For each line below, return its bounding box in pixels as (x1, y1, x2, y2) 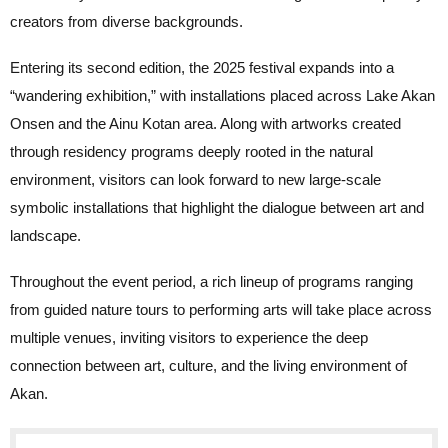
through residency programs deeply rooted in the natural (10, 142, 373, 160)
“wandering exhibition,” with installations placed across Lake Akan (10, 86, 435, 104)
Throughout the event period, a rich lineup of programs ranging (10, 272, 413, 290)
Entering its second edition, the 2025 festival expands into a (10, 58, 394, 76)
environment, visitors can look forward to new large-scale (10, 170, 381, 188)
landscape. (10, 226, 81, 244)
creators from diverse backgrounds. (10, 12, 243, 30)
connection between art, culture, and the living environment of (10, 356, 407, 374)
